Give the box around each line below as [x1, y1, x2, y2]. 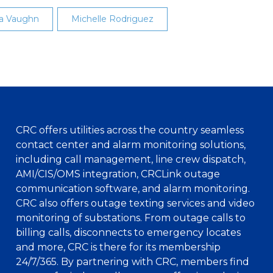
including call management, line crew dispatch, [16, 154, 246, 165]
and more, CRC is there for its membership [16, 241, 221, 253]
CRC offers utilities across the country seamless [16, 124, 244, 136]
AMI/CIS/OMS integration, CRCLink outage [16, 168, 220, 180]
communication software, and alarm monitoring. [16, 183, 250, 194]
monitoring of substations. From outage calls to [16, 212, 246, 224]
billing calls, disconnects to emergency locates [16, 227, 241, 238]
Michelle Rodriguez [71, 13, 154, 24]
